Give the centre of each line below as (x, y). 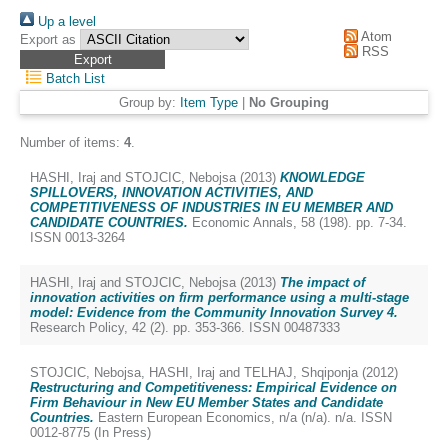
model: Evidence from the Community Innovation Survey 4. (214, 312)
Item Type (209, 102)
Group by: (149, 102)
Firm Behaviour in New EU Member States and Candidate (206, 402)
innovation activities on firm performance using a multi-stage (219, 297)
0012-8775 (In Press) (90, 432)
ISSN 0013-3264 (77, 237)
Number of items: (72, 142)
